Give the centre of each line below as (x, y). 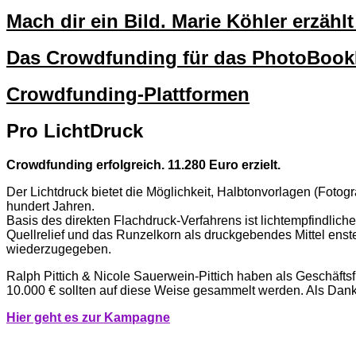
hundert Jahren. (50, 207)
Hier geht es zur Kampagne (88, 318)
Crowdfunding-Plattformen (128, 94)
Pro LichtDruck (75, 131)
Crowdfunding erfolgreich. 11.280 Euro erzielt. (143, 165)
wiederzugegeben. (59, 250)
